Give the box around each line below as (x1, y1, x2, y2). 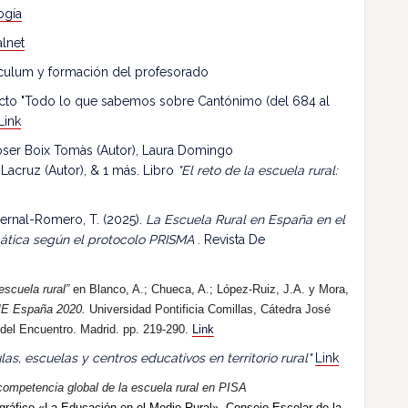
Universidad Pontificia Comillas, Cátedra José (86, 302, 331, 316)
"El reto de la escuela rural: (178, 163, 338, 178)
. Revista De (194, 232, 265, 247)
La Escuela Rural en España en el (146, 212, 345, 227)
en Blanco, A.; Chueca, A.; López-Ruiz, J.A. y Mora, (69, 282, 349, 296)
